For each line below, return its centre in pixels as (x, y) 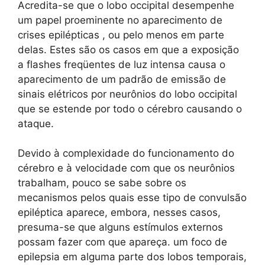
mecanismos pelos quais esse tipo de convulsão (132, 198)
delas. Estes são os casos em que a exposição (128, 49)
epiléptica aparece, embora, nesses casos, (119, 213)
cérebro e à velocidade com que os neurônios (126, 168)
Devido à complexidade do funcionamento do (126, 153)
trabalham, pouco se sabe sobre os (102, 183)
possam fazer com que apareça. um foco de (122, 242)
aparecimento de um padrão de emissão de (122, 79)
